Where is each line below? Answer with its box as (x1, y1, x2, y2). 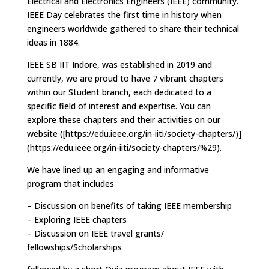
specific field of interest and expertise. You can (26, 100, 211, 112)
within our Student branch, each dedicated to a (26, 86, 211, 98)
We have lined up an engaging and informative (26, 163, 209, 175)
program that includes (26, 177, 114, 189)
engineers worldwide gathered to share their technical (26, 22, 239, 34)
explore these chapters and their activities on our (26, 113, 220, 125)
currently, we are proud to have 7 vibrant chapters (26, 72, 223, 84)
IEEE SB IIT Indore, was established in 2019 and (26, 58, 212, 70)
